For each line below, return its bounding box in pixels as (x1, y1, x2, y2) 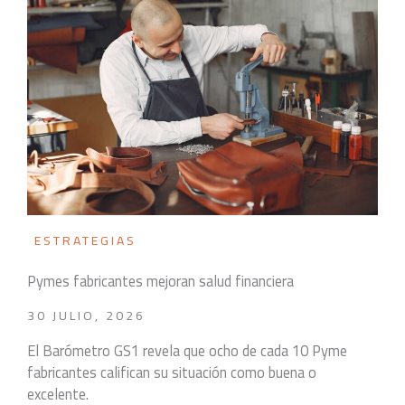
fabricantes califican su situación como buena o (27, 358, 316, 386)
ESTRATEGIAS (34, 228, 137, 252)
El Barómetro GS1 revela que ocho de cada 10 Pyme (27, 336, 347, 364)
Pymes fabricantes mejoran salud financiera (27, 267, 294, 295)
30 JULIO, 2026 (27, 303, 146, 327)
